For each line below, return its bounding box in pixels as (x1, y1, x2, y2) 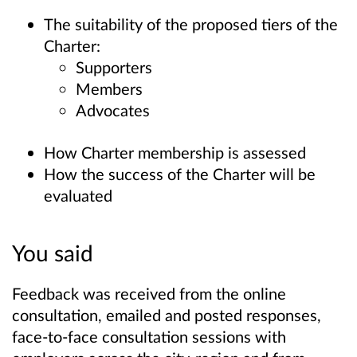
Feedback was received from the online (12, 284, 286, 304)
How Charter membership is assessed (44, 142, 306, 162)
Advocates (76, 100, 150, 120)
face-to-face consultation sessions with (12, 327, 286, 347)
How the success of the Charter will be (44, 163, 316, 183)
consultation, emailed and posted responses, (12, 305, 321, 325)
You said (12, 239, 93, 267)
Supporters (76, 57, 152, 76)
